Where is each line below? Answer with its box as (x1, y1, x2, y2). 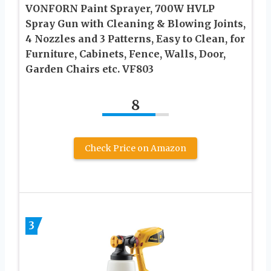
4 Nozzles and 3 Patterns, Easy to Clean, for (25, 32, 245, 45)
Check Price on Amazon (85, 142, 186, 154)
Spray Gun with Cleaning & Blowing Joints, (25, 17, 246, 30)
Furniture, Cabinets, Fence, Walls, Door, (25, 47, 226, 60)
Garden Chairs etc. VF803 (25, 62, 154, 75)
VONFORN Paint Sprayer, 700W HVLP (25, 2, 215, 15)
